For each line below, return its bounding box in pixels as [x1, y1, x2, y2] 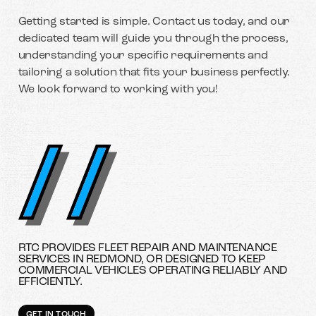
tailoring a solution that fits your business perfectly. [18, 67, 291, 79]
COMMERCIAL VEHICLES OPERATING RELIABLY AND [18, 265, 288, 276]
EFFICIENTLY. [18, 276, 83, 288]
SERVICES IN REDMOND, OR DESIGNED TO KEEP [18, 253, 266, 265]
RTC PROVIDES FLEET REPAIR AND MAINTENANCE [18, 242, 277, 254]
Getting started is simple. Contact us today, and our [18, 16, 290, 28]
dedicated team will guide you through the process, [18, 33, 288, 45]
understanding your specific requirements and [18, 50, 268, 62]
